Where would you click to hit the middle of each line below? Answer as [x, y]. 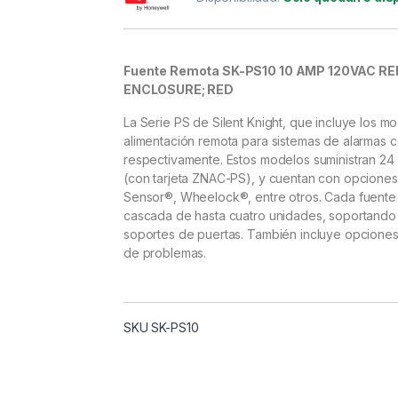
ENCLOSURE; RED [179, 90]
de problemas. [165, 253]
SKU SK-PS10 [161, 328]
